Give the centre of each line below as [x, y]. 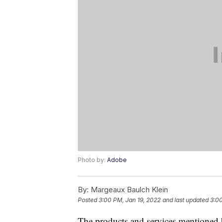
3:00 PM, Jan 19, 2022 [130, 200]
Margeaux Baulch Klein [128, 190]
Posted [88, 200]
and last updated [186, 200]
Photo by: [92, 160]
